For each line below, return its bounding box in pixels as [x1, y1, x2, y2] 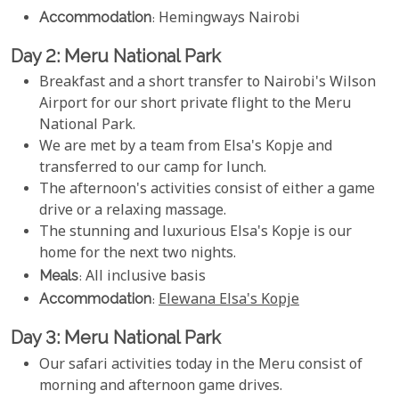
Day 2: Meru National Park [11, 45, 221, 67]
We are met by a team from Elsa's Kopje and [39, 137, 332, 159]
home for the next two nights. [39, 244, 236, 265]
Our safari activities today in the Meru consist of [39, 354, 362, 376]
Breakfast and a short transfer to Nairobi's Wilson [39, 73, 376, 94]
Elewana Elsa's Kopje [159, 290, 299, 312]
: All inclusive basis [78, 267, 206, 289]
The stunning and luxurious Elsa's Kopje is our [39, 223, 352, 244]
